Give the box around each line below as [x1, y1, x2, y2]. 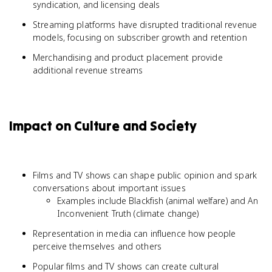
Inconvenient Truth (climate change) [57, 208, 199, 219]
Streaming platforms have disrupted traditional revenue [33, 19, 257, 30]
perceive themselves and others [33, 240, 161, 252]
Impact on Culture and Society [8, 117, 197, 134]
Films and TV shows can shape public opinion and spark [33, 169, 257, 181]
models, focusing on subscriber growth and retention [33, 32, 247, 43]
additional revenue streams [33, 64, 143, 76]
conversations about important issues [33, 182, 186, 194]
